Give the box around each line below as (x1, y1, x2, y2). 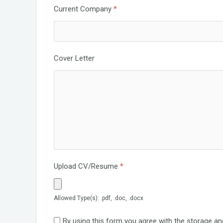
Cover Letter (54, 54, 95, 63)
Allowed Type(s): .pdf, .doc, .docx (54, 194, 143, 202)
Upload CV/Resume (54, 161, 120, 171)
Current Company (54, 4, 113, 13)
